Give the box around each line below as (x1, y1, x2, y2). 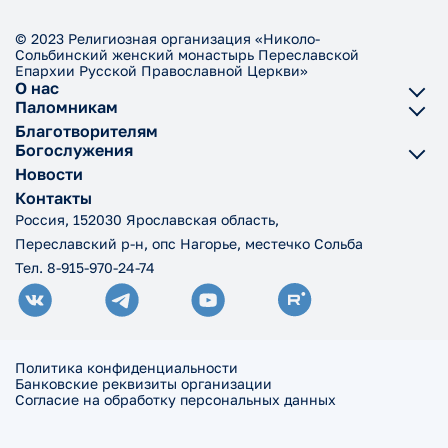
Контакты (15, 188, 92, 209)
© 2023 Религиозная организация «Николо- (15, 30, 320, 48)
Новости (15, 164, 83, 185)
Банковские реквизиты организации (15, 375, 272, 393)
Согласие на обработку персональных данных (15, 391, 336, 409)
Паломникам (15, 97, 118, 118)
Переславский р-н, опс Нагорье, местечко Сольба (15, 235, 363, 253)
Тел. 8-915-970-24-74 (15, 259, 155, 277)
